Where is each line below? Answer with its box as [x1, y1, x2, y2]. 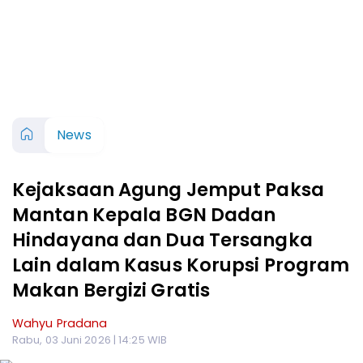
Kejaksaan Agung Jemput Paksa [12, 177, 324, 203]
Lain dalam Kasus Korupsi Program [12, 252, 350, 278]
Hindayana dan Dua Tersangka [12, 227, 313, 253]
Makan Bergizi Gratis [12, 277, 211, 303]
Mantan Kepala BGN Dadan [12, 202, 276, 228]
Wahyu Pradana [12, 315, 108, 331]
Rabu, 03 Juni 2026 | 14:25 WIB [12, 332, 167, 348]
